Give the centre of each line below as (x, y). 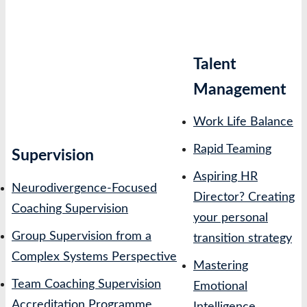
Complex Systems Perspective (94, 257)
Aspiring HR (225, 177)
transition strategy (243, 238)
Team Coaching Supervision (86, 284)
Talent (215, 64)
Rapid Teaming (232, 149)
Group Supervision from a (82, 236)
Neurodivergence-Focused (84, 188)
